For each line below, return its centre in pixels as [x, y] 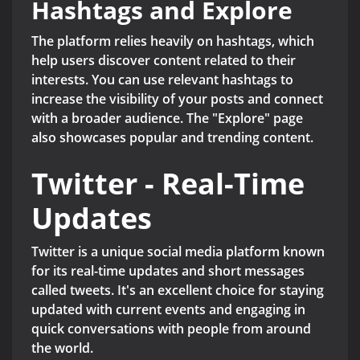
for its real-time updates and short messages [168, 271]
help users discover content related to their [164, 61]
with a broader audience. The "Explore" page [167, 119]
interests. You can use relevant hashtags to [162, 80]
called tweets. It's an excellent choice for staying [178, 290]
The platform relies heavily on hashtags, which [173, 41]
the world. [62, 348]
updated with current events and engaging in [168, 310]
